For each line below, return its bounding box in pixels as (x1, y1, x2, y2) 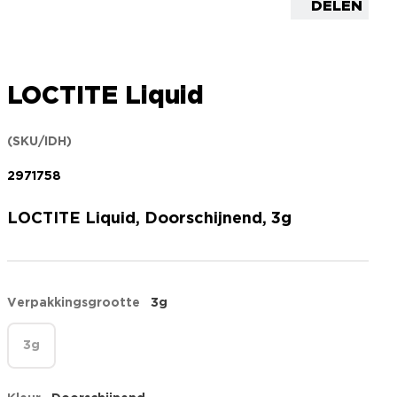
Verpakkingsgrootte (7, 297, 140, 309)
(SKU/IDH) (7, 136, 72, 148)
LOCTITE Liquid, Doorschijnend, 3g (7, 211, 292, 227)
